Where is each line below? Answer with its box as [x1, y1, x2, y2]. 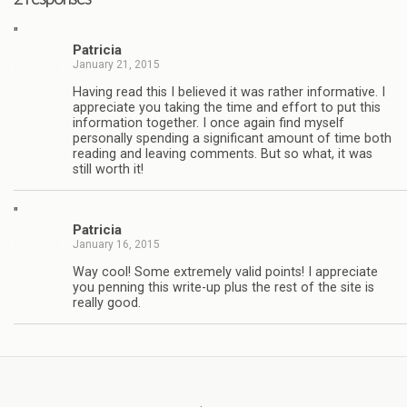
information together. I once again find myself [73, 114, 344, 131]
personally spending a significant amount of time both [73, 130, 392, 146]
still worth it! [73, 161, 144, 177]
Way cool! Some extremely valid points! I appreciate [73, 263, 378, 280]
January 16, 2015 [73, 238, 160, 252]
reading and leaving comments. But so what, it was [73, 145, 372, 162]
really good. [73, 294, 141, 311]
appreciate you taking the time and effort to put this [73, 99, 381, 115]
